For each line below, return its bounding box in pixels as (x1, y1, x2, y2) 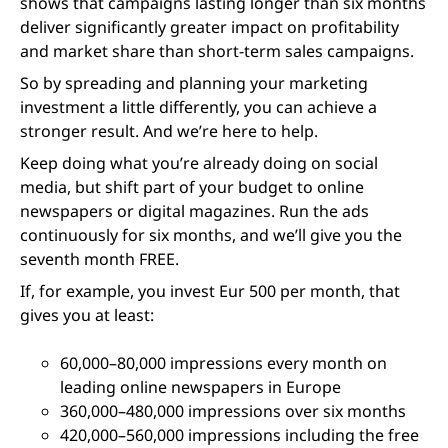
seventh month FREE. (20, 248, 179, 270)
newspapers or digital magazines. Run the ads (20, 200, 369, 222)
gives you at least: (20, 304, 154, 326)
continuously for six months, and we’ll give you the (20, 224, 402, 246)
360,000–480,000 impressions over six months (60, 400, 406, 422)
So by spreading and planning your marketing (20, 72, 368, 94)
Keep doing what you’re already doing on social (20, 152, 378, 174)
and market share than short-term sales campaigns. (20, 40, 414, 62)
